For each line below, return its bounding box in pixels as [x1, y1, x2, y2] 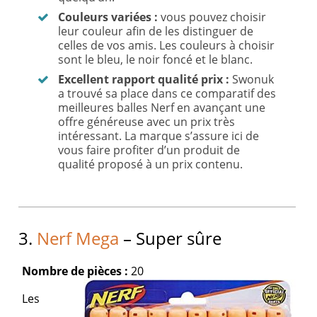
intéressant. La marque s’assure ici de [58, 128, 260, 144]
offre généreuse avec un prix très [58, 114, 236, 130]
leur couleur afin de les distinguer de [58, 23, 254, 40]
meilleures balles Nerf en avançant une [58, 100, 266, 116]
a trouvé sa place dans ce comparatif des [58, 86, 277, 102]
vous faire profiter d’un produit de [58, 142, 241, 158]
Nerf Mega [37, 226, 120, 250]
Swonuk [229, 71, 275, 88]
